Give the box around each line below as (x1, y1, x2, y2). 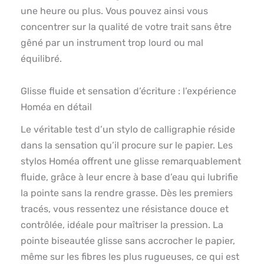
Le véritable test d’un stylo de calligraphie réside (21, 123, 235, 135)
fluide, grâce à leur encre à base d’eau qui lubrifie (21, 171, 238, 183)
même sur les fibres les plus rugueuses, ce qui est (21, 250, 239, 262)
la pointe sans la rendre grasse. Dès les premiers (21, 187, 233, 199)
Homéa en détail (21, 101, 92, 113)
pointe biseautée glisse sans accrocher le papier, (21, 235, 235, 246)
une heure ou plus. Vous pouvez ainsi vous (21, 5, 208, 16)
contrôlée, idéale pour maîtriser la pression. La (21, 219, 223, 230)
